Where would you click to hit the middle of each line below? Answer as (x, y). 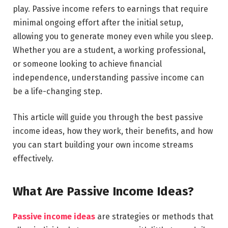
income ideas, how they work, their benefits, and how (113, 131)
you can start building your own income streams (103, 145)
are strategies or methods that (154, 216)
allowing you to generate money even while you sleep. (113, 36)
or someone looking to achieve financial (87, 64)
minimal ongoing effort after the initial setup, (98, 22)
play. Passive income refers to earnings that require (110, 9)
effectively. (33, 159)
